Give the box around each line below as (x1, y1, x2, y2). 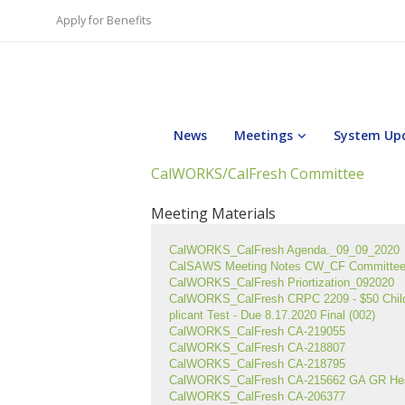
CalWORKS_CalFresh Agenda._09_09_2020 (169, 243, 400, 257)
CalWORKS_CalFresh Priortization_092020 (169, 276, 394, 289)
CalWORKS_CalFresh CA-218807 (169, 341, 345, 354)
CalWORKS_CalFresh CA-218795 (169, 357, 345, 371)
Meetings (234, 127, 293, 144)
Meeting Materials (151, 203, 276, 223)
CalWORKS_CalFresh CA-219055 (169, 325, 345, 338)
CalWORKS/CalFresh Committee (151, 164, 364, 184)
